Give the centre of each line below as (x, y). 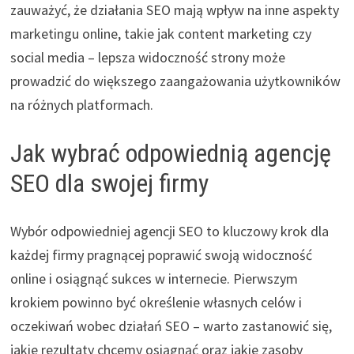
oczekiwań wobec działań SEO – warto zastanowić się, (171, 326)
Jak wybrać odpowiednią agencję (170, 153)
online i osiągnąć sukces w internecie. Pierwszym (154, 278)
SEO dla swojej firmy (109, 183)
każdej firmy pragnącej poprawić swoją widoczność (161, 254)
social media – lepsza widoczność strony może (147, 57)
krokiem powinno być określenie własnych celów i (156, 302)
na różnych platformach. (81, 104)
